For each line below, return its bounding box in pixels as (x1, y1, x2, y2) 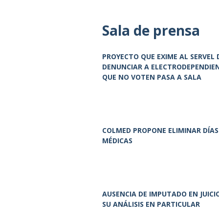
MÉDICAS (102, 136, 132, 146)
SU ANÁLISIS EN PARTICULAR (102, 199, 200, 209)
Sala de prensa (102, 21, 200, 40)
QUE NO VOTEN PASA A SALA (102, 72, 201, 82)
